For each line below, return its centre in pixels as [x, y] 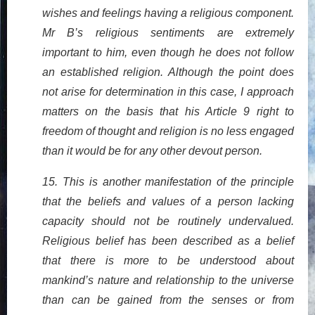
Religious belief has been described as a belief [168, 240]
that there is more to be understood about [168, 260]
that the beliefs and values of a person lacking [168, 201]
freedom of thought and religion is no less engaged [168, 131]
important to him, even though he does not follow [168, 52]
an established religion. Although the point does [168, 72]
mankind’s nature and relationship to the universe [168, 280]
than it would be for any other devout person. [152, 150]
